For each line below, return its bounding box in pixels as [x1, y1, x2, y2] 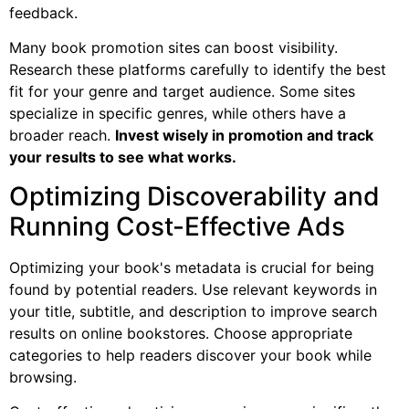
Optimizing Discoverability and [9, 180, 380, 212]
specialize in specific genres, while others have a [9, 104, 346, 123]
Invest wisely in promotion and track [115, 126, 373, 145]
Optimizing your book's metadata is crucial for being [9, 257, 374, 277]
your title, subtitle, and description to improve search [9, 301, 377, 320]
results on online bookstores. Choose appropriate [9, 323, 352, 342]
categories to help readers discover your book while [9, 345, 372, 364]
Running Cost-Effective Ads [9, 210, 345, 242]
